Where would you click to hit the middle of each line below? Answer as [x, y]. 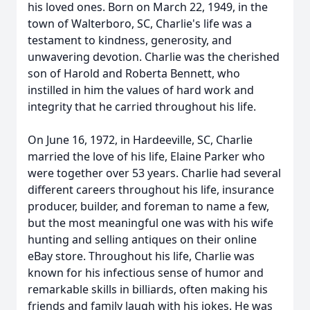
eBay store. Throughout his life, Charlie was [141, 256]
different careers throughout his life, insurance [151, 190]
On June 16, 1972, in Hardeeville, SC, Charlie [140, 140]
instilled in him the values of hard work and [141, 90]
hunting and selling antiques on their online [142, 239]
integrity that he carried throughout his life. [143, 107]
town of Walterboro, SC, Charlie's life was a [140, 24]
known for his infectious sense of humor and [146, 273]
